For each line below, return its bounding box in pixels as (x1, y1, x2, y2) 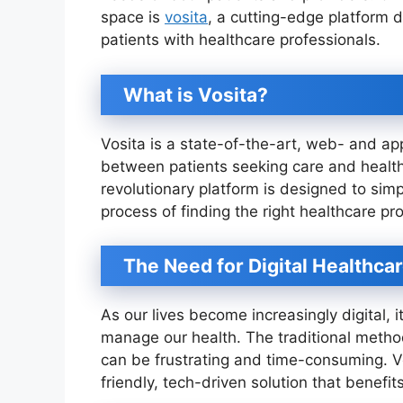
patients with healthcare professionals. (101, 31, 381, 49)
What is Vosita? (123, 83, 268, 106)
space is (101, 8, 165, 27)
